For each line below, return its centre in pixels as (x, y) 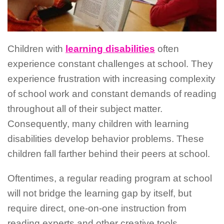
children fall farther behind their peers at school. (109, 153)
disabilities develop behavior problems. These (106, 138)
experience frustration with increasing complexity (111, 78)
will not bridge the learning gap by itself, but (99, 193)
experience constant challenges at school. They (110, 63)
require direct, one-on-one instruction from (97, 208)
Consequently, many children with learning (98, 123)
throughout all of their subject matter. (85, 108)
